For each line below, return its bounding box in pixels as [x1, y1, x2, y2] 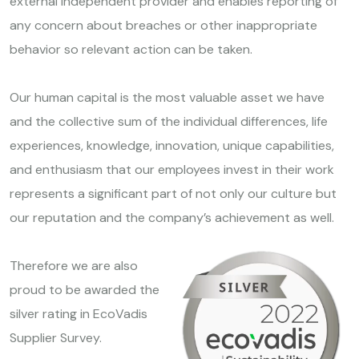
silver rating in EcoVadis [10, 305, 147, 322]
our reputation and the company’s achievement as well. [10, 208, 334, 226]
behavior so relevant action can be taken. [10, 40, 252, 58]
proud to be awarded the [10, 280, 159, 298]
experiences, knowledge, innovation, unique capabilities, [10, 136, 334, 154]
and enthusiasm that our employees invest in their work [10, 160, 334, 178]
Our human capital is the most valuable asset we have [10, 88, 325, 106]
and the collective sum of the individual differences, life [10, 112, 328, 130]
